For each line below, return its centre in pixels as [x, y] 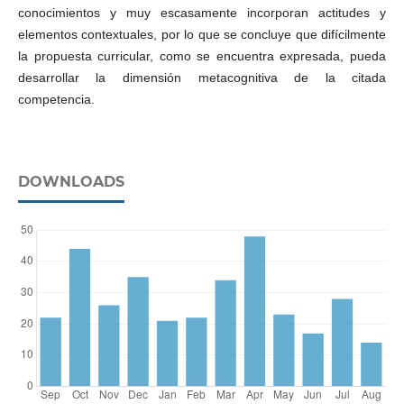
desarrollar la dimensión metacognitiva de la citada [202, 77]
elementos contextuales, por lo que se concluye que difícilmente [202, 34]
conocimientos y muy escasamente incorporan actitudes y [202, 12]
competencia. [56, 99]
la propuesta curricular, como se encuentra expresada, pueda [202, 55]
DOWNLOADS [71, 181]
